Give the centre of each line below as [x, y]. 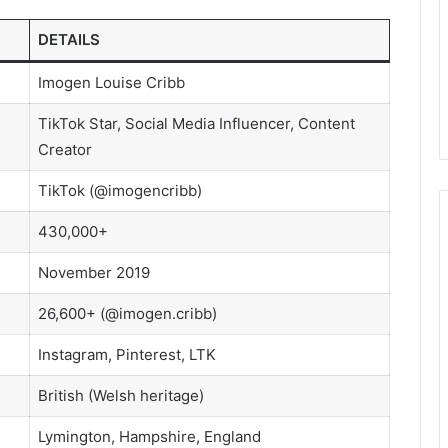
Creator [64, 149]
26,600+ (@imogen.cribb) [127, 313]
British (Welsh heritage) [120, 395]
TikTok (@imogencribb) [119, 190]
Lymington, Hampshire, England [149, 436]
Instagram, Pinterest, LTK [126, 354]
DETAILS [68, 39]
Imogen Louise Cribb [111, 82]
